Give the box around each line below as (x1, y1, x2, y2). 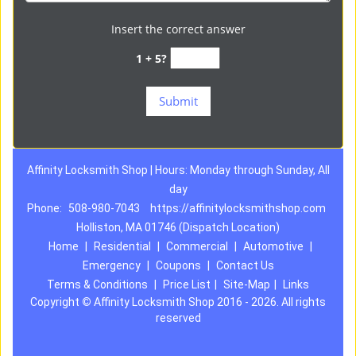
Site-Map (223, 278, 270, 291)
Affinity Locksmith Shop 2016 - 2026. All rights (91, 296, 326, 308)
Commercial (165, 240, 228, 253)
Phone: (26, 202, 64, 215)
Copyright (30, 296, 82, 308)
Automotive (242, 240, 304, 253)
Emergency (82, 259, 141, 272)
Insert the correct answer (110, 21, 246, 37)
